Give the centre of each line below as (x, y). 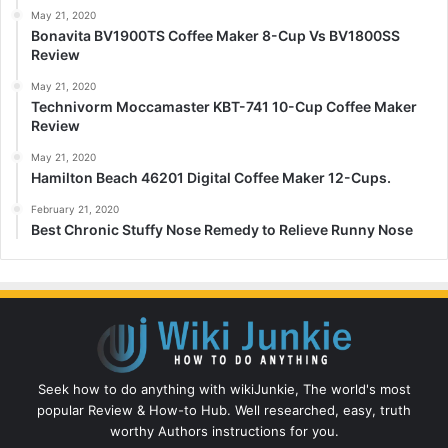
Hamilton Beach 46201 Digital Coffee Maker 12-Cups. (211, 177)
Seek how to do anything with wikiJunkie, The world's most (224, 389)
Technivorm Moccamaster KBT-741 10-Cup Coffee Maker (224, 106)
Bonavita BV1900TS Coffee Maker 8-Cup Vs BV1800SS (215, 35)
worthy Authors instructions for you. (224, 431)
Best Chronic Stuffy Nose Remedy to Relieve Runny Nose (222, 229)
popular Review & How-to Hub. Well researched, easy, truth (224, 410)
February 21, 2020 (75, 208)
